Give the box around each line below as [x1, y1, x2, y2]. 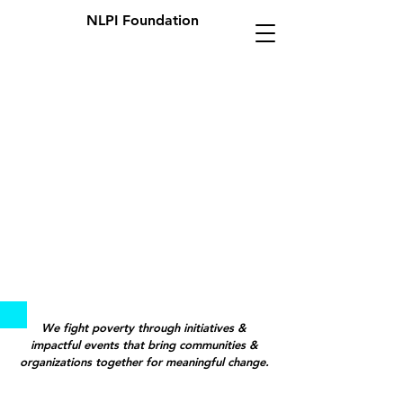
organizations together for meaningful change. [19, 354, 269, 369]
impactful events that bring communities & [30, 337, 258, 352]
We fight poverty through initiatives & [41, 320, 246, 335]
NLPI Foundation [85, 12, 199, 29]
